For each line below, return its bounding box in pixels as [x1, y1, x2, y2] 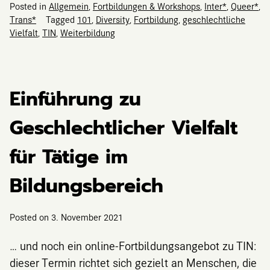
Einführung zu [10, 84, 141, 115]
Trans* [10, 13, 36, 26]
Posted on [10, 211, 51, 224]
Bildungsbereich [10, 171, 163, 201]
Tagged [46, 13, 77, 26]
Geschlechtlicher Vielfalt [10, 113, 237, 143]
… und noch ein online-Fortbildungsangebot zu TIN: [10, 237, 256, 253]
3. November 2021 [51, 211, 123, 224]
